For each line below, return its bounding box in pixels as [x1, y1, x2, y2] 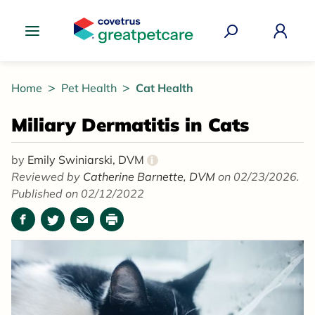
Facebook [22, 219, 73, 234]
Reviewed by [11, 169, 83, 184]
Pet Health [61, 81, 120, 96]
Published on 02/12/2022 [11, 186, 144, 201]
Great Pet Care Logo [72, 44, 181, 59]
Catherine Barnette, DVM [83, 169, 218, 184]
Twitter [51, 219, 90, 234]
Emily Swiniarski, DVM [27, 153, 147, 167]
